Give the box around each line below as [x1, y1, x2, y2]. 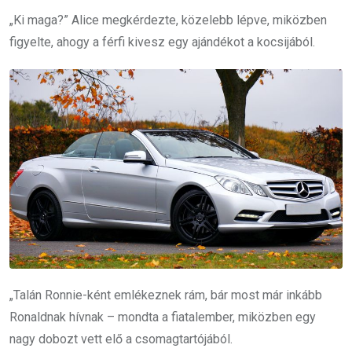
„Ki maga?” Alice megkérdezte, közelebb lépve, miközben [9, 12, 327, 27]
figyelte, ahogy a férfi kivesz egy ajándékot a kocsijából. [9, 34, 315, 49]
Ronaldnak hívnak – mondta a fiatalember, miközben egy [9, 310, 316, 324]
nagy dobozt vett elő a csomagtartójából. [9, 332, 233, 346]
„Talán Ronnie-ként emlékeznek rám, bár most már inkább [9, 288, 322, 302]
